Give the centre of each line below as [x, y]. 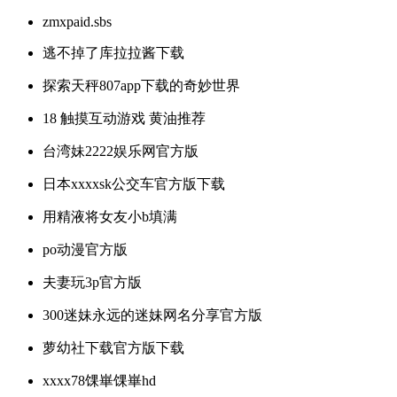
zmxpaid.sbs [77, 22]
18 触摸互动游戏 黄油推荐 [124, 119]
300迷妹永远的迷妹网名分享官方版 [152, 315]
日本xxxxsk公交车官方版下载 [134, 184]
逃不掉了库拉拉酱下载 [113, 53]
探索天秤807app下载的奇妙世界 [141, 86]
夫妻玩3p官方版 [92, 283]
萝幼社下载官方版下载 [113, 348]
